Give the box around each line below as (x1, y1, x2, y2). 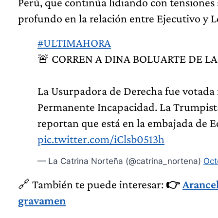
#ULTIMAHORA (37, 36, 111, 50)
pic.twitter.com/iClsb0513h (37, 132, 164, 146)
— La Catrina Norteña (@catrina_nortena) (37, 156, 203, 166)
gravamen (18, 194, 66, 207)
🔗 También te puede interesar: (18, 178, 166, 191)
